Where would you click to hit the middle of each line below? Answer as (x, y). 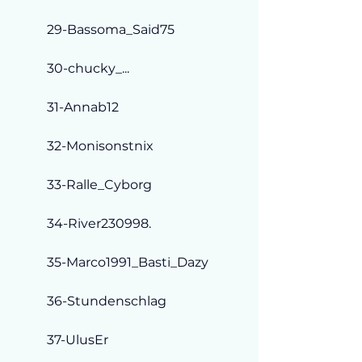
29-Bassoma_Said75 (111, 29)
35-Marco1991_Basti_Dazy (128, 262)
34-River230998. (99, 223)
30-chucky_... (88, 68)
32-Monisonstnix (100, 145)
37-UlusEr (78, 339)
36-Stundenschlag (107, 301)
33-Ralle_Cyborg (99, 184)
